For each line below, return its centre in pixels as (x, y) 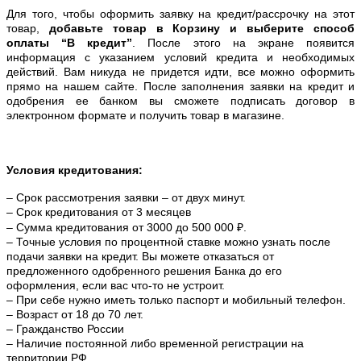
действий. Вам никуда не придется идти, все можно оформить (180, 72)
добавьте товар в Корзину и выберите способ (202, 29)
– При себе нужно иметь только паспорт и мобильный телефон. (176, 300)
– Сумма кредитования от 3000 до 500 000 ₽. (127, 228)
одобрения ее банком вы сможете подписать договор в (180, 101)
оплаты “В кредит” (70, 43)
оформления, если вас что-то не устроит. (116, 286)
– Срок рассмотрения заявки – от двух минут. (126, 198)
